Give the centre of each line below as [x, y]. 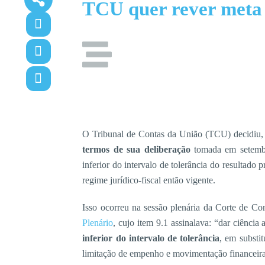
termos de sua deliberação [136, 150]
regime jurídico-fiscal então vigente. [149, 180]
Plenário [98, 223]
